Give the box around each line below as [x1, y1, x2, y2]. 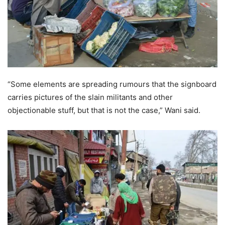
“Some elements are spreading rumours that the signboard [8, 79, 216, 89]
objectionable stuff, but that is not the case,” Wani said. [8, 105, 200, 115]
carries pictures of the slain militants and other [8, 92, 173, 102]
